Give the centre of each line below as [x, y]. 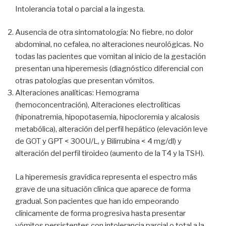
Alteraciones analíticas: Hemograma [77, 93]
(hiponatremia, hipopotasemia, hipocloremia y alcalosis [107, 117]
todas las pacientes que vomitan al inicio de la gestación [110, 57]
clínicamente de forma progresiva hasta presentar [100, 213]
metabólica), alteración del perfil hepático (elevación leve [111, 129]
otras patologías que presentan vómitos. [85, 81]
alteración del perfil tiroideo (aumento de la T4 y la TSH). [110, 154]
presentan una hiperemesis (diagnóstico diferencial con [109, 69]
